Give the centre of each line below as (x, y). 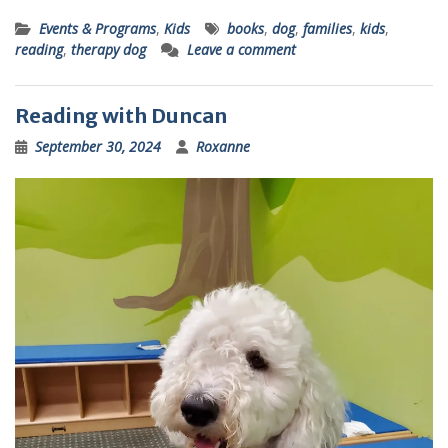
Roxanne (223, 147)
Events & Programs (97, 29)
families (327, 29)
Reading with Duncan (121, 116)
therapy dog (108, 50)
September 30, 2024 (98, 147)
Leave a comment (241, 50)
